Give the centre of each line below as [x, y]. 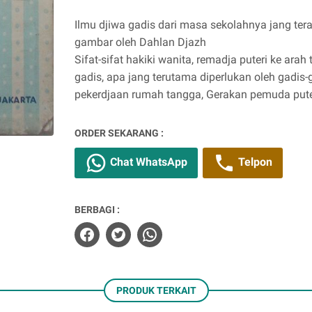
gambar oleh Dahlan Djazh [140, 42]
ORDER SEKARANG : [119, 133]
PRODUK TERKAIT [156, 290]
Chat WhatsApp [147, 162]
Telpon [254, 162]
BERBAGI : [97, 210]
